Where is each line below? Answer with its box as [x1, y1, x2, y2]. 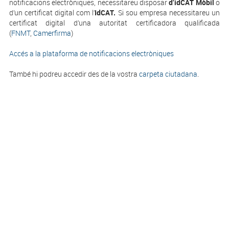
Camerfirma [33, 28, 71, 38]
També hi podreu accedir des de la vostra [9, 69, 138, 79]
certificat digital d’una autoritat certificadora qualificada [9, 18, 220, 28]
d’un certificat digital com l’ [9, 8, 95, 17]
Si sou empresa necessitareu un [118, 8, 220, 17]
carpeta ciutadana [137, 69, 197, 79]
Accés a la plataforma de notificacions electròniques [9, 49, 174, 58]
